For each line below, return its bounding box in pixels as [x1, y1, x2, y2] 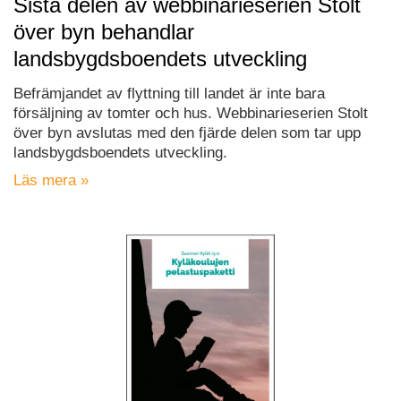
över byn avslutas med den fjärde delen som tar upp [13, 124, 361, 141]
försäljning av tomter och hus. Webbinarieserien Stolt [13, 104, 368, 122]
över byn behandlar [13, 19, 194, 44]
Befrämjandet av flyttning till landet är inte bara [13, 84, 325, 102]
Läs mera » [13, 171, 89, 189]
